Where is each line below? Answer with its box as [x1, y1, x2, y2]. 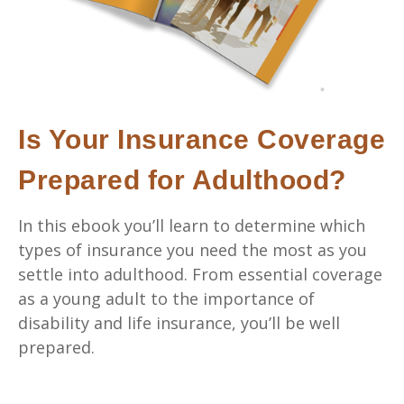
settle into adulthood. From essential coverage [18, 262, 382, 285]
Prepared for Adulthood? [18, 164, 346, 195]
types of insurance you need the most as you [18, 238, 367, 261]
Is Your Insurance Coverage [18, 124, 385, 154]
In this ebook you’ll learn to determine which [18, 214, 365, 236]
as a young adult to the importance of [18, 287, 315, 309]
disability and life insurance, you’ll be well [18, 311, 340, 334]
